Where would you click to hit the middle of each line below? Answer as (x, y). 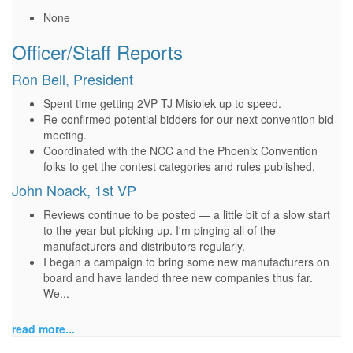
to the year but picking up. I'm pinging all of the (160, 230)
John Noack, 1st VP (74, 190)
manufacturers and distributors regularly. (144, 246)
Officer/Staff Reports (97, 52)
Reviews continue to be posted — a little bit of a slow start (187, 214)
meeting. (65, 135)
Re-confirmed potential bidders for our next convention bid (188, 119)
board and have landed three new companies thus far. (178, 277)
